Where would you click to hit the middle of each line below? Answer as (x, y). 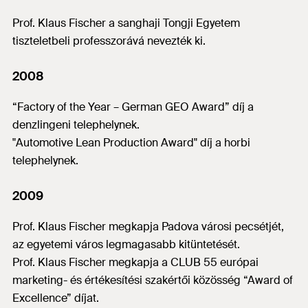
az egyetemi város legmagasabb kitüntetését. (126, 245)
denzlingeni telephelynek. (76, 125)
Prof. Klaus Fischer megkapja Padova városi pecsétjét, (148, 227)
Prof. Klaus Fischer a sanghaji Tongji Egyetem (126, 23)
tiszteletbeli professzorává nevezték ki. (109, 41)
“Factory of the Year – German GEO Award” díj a (133, 107)
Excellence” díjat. (56, 298)
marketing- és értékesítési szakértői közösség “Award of (153, 280)
